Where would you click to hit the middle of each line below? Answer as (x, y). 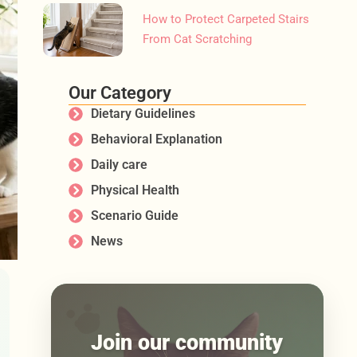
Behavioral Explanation (156, 139)
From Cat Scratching (198, 39)
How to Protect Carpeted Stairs (226, 20)
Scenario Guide (134, 215)
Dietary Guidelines (143, 113)
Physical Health (135, 190)
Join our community (187, 342)
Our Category (120, 92)
